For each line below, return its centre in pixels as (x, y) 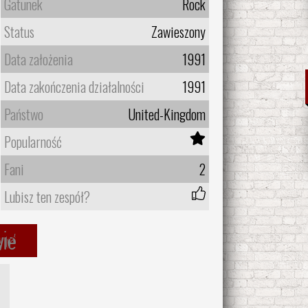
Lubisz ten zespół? (47, 196)
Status (19, 31)
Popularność (33, 141)
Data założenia (38, 59)
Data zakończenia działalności (74, 86)
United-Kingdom (166, 114)
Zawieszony (178, 31)
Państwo (23, 114)
